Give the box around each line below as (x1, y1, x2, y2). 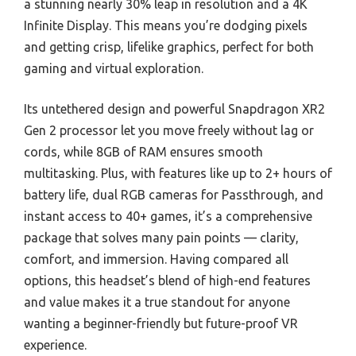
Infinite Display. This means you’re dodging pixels (24, 18, 308, 33)
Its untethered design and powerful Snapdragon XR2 (24, 102, 325, 117)
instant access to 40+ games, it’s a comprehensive (24, 209, 312, 224)
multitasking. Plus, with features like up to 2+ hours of (24, 166, 332, 181)
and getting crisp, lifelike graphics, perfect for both (24, 40, 314, 55)
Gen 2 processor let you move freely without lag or (24, 123, 314, 138)
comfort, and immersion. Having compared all (24, 252, 288, 267)
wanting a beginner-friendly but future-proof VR (24, 316, 298, 331)
